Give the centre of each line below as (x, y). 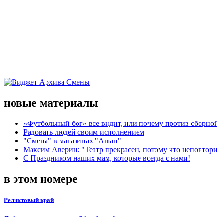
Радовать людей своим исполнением (84, 132)
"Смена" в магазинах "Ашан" (72, 140)
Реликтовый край (29, 200)
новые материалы (51, 102)
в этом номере (41, 178)
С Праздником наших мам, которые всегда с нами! (107, 158)
